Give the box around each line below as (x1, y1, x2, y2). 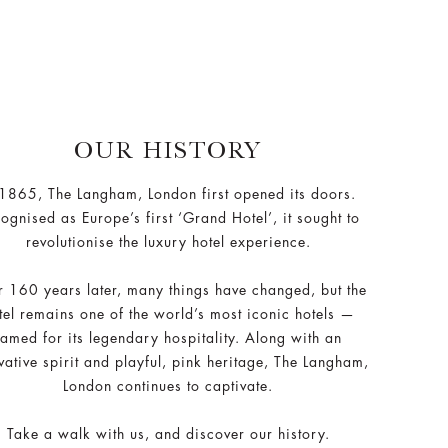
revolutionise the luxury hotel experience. (25, 234, 311, 249)
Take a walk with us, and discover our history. (6, 426, 330, 441)
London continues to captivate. (63, 378, 273, 393)
